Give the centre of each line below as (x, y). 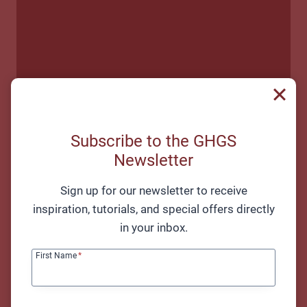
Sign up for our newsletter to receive (153, 190)
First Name (56, 256)
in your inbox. (153, 227)
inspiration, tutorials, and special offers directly (153, 209)
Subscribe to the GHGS (153, 141)
